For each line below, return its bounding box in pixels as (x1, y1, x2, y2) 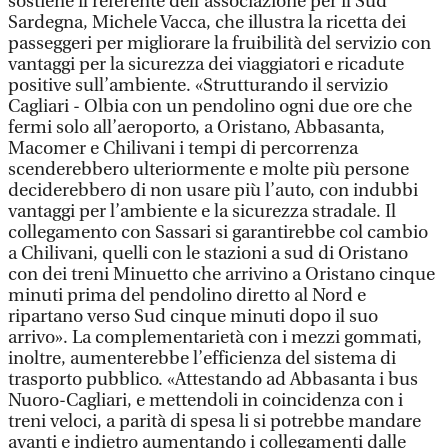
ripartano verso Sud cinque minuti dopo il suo (8, 306, 378, 327)
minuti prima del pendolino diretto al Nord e (8, 285, 366, 306)
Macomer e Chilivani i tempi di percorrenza (8, 138, 358, 159)
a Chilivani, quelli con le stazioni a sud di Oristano (8, 243, 408, 264)
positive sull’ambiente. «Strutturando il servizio (8, 75, 388, 96)
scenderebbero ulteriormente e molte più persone (8, 159, 409, 180)
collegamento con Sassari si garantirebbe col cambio (8, 222, 428, 243)
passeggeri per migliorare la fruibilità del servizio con (8, 33, 431, 54)
